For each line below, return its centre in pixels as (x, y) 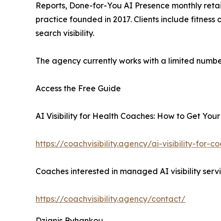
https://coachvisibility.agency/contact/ (110, 199)
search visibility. (65, 33)
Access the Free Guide (78, 88)
